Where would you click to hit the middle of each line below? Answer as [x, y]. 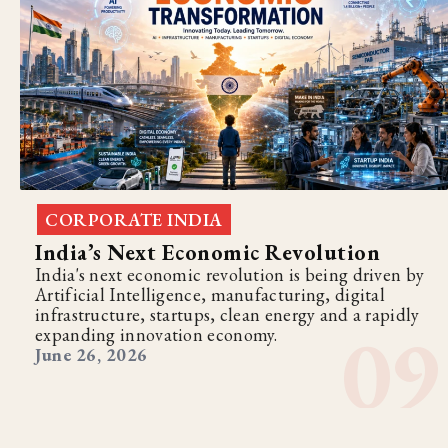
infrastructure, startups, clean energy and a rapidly [227, 315]
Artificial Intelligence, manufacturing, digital [210, 295]
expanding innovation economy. [156, 335]
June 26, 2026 [91, 355]
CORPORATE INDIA [134, 220]
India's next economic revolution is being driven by [230, 275]
